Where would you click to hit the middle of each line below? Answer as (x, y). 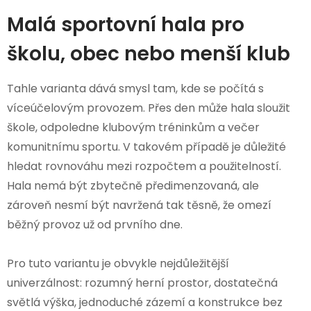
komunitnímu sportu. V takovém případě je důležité (146, 146)
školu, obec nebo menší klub (149, 53)
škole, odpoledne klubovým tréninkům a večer (133, 127)
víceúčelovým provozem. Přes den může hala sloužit (149, 108)
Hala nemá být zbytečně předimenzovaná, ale (133, 185)
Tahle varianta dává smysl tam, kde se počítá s (135, 88)
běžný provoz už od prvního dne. (95, 224)
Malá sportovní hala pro (126, 24)
